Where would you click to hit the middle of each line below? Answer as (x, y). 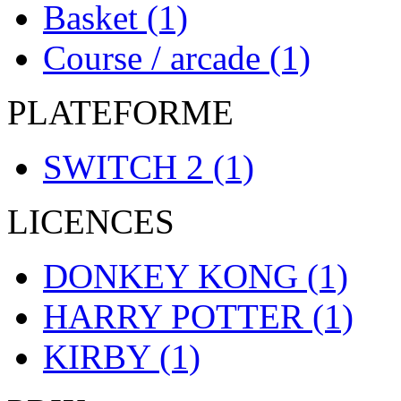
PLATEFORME (120, 113)
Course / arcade (156, 58)
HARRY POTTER (178, 317)
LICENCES (91, 222)
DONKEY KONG (175, 277)
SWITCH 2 (128, 167)
